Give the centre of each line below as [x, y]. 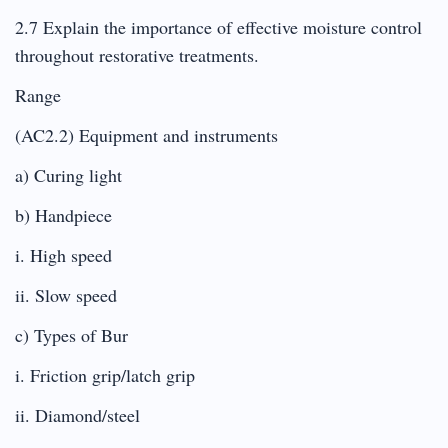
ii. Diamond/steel [77, 414]
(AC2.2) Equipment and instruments [146, 134]
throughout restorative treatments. [137, 54]
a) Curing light [68, 174]
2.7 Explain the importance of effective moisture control [218, 26]
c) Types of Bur [71, 334]
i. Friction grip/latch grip [105, 374]
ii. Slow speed [66, 294]
